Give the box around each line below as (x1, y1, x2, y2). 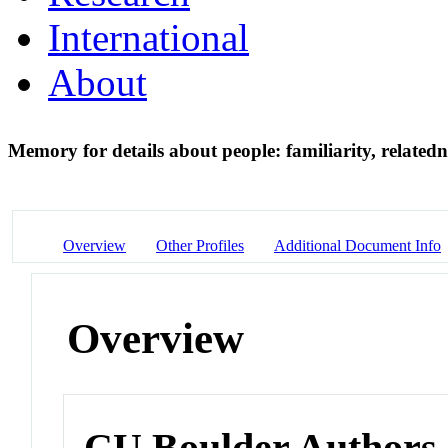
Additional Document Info (274, 236, 441, 254)
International (48, 15, 249, 59)
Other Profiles (156, 236, 244, 254)
